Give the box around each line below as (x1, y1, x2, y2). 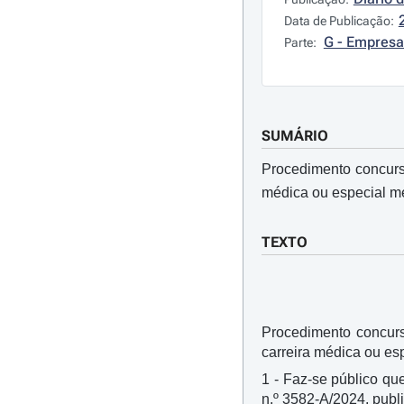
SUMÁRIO (261, 127, 328, 144)
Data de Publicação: (283, 14, 394, 28)
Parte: (283, 35, 319, 50)
